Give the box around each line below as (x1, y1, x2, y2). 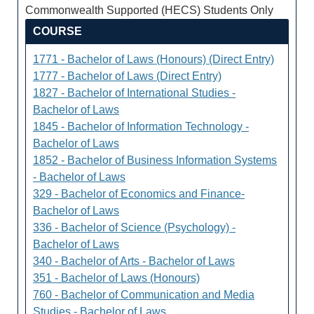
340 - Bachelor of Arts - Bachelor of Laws (33, 255, 235, 267)
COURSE (33, 25, 82, 37)
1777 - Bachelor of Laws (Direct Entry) (33, 70, 221, 82)
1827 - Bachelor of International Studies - (33, 87, 235, 99)
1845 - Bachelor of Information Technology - (33, 121, 249, 132)
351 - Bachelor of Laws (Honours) (33, 272, 200, 284)
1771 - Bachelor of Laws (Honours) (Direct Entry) (33, 53, 274, 65)
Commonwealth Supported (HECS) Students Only (25, 4, 273, 16)
